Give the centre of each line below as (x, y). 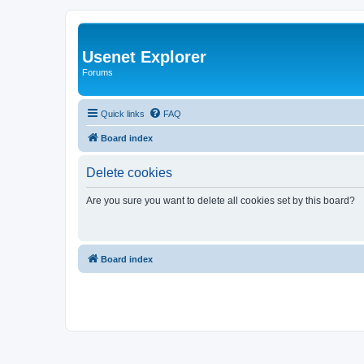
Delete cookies (129, 172)
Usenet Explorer (144, 57)
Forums (97, 72)
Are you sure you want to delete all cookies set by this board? (221, 200)
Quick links (123, 113)
